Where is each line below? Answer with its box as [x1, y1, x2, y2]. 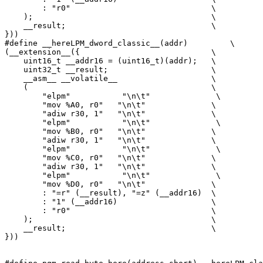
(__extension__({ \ [5, 47, 216, 56]
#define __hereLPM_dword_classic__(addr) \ [5, 38, 235, 48]
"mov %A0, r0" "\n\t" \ [5, 100, 216, 109]
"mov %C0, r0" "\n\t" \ [5, 153, 216, 162]
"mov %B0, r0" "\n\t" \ [5, 126, 216, 136]
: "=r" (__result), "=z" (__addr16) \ [5, 188, 216, 197]
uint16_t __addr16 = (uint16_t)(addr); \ [5, 56, 216, 65]
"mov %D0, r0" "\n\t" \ [5, 179, 216, 188]
